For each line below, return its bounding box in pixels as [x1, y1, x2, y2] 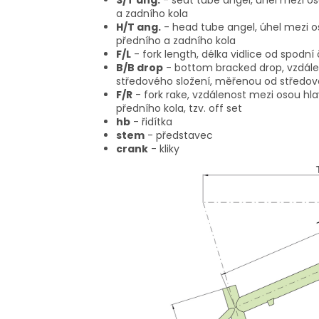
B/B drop [116, 61, 163, 75]
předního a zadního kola [116, 33, 236, 48]
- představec [147, 128, 213, 143]
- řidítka [133, 115, 172, 130]
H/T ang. [116, 20, 161, 35]
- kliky [151, 142, 179, 157]
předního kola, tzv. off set [116, 101, 242, 116]
